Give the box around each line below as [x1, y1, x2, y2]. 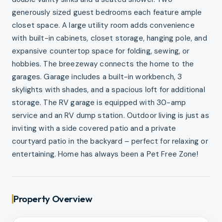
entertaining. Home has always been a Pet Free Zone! [12, 149, 198, 160]
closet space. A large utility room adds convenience [12, 20, 195, 31]
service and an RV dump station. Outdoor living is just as [12, 111, 209, 121]
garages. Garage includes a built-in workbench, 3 [12, 72, 182, 82]
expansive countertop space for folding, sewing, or [12, 46, 190, 56]
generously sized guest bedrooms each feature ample [12, 7, 202, 18]
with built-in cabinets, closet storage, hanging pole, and [12, 33, 207, 44]
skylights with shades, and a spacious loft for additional [12, 85, 205, 95]
